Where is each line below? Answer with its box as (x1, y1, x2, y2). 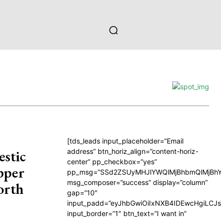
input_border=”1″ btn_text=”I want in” (67, 209, 186, 218)
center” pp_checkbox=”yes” (67, 157, 157, 166)
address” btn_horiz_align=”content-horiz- (67, 147, 198, 155)
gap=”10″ (67, 188, 98, 197)
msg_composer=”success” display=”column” (67, 178, 208, 186)
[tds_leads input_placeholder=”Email (67, 137, 184, 145)
